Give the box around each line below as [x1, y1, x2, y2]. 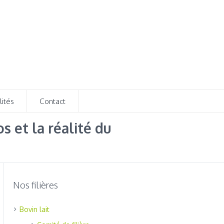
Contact [39, 96, 65, 106]
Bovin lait [19, 205, 50, 213]
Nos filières [13, 179, 58, 190]
